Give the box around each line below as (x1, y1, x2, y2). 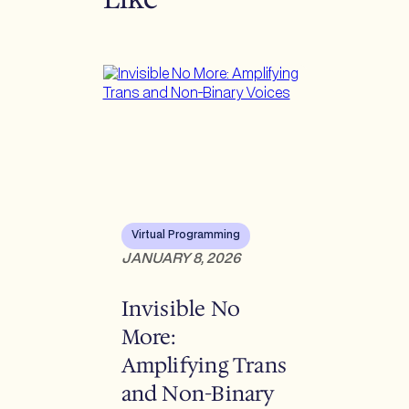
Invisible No (121, 295, 241, 323)
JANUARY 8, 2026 (121, 251, 241, 266)
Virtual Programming (131, 230, 240, 240)
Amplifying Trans (121, 351, 288, 380)
